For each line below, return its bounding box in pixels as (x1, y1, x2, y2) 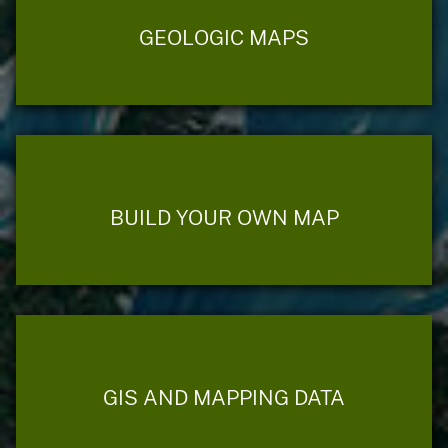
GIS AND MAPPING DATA (103, 384, 345, 410)
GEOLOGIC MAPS (139, 24, 309, 50)
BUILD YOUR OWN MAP (109, 204, 339, 230)
